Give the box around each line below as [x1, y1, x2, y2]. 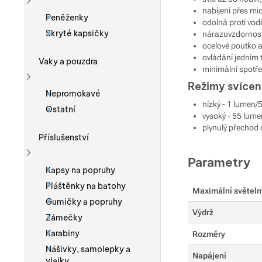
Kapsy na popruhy [45, 164, 115, 175]
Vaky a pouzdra [39, 56, 98, 67]
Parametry [187, 154, 250, 171]
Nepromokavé [45, 88, 101, 99]
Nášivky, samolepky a [45, 243, 130, 254]
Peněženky [45, 12, 88, 23]
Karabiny [45, 227, 80, 239]
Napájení [192, 251, 226, 261]
